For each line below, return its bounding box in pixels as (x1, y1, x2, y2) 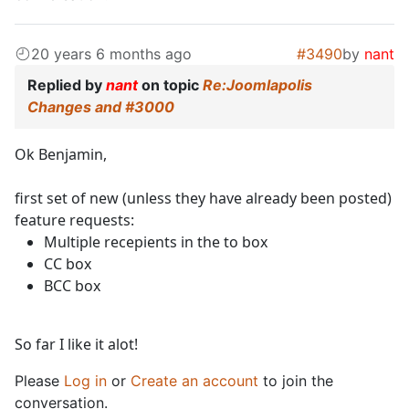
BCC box (44, 276, 100, 297)
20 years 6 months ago (31, 45, 192, 64)
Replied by (27, 76, 106, 95)
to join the (258, 372, 333, 391)
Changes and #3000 (27, 98, 174, 117)
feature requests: (15, 210, 134, 231)
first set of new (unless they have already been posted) (15, 188, 392, 209)
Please (15, 372, 64, 391)
